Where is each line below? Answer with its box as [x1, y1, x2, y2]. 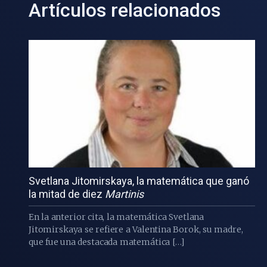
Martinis [105, 187, 144, 200]
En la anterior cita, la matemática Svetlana [29, 211, 204, 222]
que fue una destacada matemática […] [29, 236, 184, 247]
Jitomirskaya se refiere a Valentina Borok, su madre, [29, 223, 243, 235]
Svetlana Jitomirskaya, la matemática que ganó [29, 174, 249, 187]
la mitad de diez [29, 187, 105, 200]
